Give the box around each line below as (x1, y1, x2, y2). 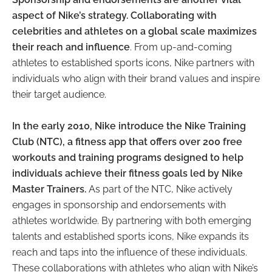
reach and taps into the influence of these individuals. (12, 246, 247, 259)
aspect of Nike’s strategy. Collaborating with (12, 10, 217, 22)
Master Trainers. (12, 183, 86, 195)
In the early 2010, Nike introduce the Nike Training (12, 120, 246, 132)
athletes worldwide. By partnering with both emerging (12, 215, 251, 227)
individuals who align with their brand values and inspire (12, 73, 260, 85)
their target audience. (12, 89, 106, 101)
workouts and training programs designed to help (12, 152, 243, 164)
